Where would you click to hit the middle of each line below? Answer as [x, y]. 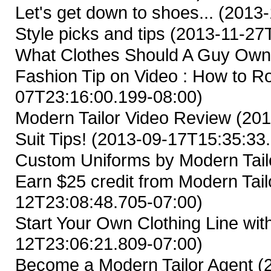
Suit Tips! [53, 139]
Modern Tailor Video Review [123, 118]
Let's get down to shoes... [117, 12]
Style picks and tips [90, 34]
